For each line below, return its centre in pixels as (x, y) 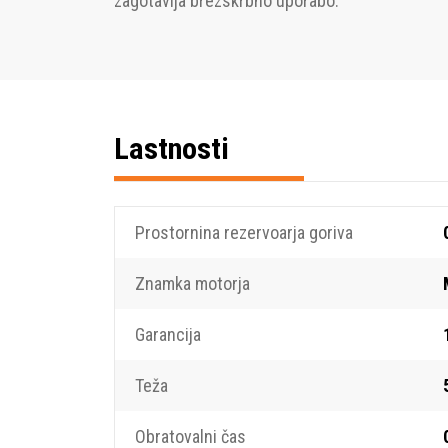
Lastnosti (171, 148)
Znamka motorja (192, 283)
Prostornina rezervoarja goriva (244, 232)
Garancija (168, 334)
